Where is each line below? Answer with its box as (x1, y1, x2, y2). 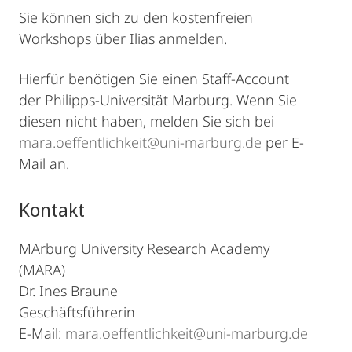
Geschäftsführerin (19, 302, 135, 322)
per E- (262, 133, 304, 152)
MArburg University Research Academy (19, 239, 269, 258)
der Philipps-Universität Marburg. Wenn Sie (19, 90, 297, 110)
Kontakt (19, 196, 85, 223)
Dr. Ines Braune (19, 281, 118, 301)
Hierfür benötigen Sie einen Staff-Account (19, 69, 289, 89)
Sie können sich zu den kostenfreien (19, 8, 253, 27)
